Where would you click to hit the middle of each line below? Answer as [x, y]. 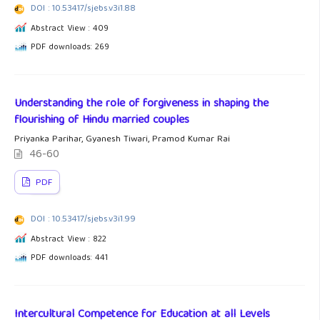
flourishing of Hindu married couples [102, 121]
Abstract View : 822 [69, 240]
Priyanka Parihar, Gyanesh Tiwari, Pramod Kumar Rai [122, 140]
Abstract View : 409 [70, 29]
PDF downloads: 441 [69, 258]
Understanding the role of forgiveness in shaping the [141, 104]
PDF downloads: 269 [70, 47]
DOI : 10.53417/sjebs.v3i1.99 [83, 220]
